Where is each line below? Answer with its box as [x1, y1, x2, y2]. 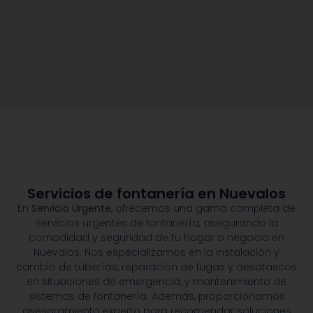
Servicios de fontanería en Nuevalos [27, 184, 286, 204]
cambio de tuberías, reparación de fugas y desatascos [16, 260, 297, 275]
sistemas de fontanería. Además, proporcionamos [28, 289, 285, 304]
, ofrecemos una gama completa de [111, 201, 296, 216]
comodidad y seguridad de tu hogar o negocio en [29, 231, 284, 245]
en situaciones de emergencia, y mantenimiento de [27, 275, 286, 289]
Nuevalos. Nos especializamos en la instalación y [34, 245, 279, 260]
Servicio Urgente [31, 201, 111, 216]
